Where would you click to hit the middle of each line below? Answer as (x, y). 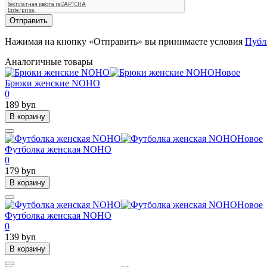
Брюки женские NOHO (52, 83)
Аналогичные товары (49, 62)
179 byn (20, 171)
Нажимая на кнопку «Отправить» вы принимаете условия (125, 42)
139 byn (20, 237)
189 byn (20, 105)
